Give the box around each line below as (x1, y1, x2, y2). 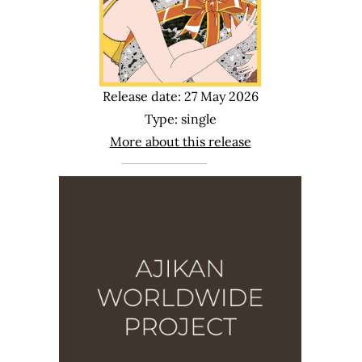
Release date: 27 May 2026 (102, 88, 259, 104)
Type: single (144, 111, 217, 127)
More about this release (109, 133, 251, 149)
